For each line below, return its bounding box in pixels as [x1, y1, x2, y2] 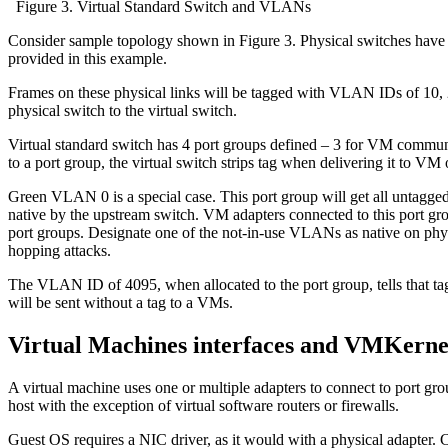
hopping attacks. [8, 242, 111, 260]
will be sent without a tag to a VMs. [8, 294, 233, 312]
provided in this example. [8, 50, 167, 68]
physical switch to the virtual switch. [8, 102, 237, 120]
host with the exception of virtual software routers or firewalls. [8, 397, 399, 415]
